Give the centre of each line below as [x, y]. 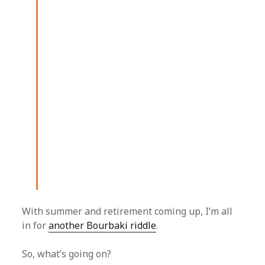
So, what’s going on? [67, 254]
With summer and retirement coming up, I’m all [127, 211]
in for [35, 226]
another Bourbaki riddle [103, 226]
